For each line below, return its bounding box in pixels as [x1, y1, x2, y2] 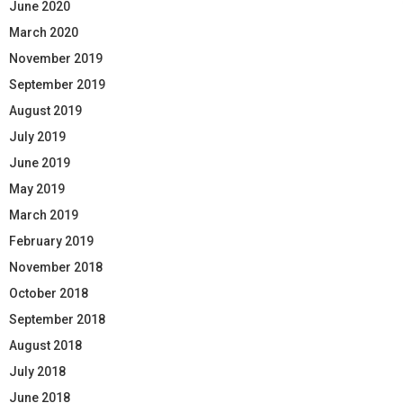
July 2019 [9, 129, 66, 144]
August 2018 [9, 337, 82, 353]
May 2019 [9, 181, 65, 196]
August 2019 [9, 103, 82, 118]
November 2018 [9, 259, 103, 274]
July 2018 [9, 363, 66, 379]
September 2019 [9, 76, 105, 92]
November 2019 [9, 50, 103, 66]
